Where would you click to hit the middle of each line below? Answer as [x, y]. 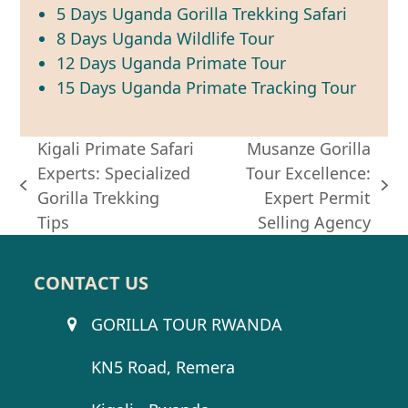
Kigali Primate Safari [115, 148]
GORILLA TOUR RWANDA [186, 324]
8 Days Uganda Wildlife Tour [166, 38]
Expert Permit [318, 197]
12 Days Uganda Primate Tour [172, 62]
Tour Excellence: [309, 173]
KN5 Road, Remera [163, 367]
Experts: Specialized [113, 173]
